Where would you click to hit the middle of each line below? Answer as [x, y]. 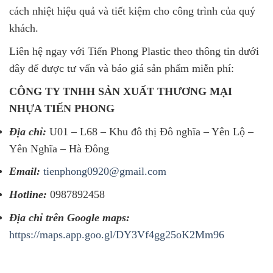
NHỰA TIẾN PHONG [62, 108]
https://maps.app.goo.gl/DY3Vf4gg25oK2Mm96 [117, 234]
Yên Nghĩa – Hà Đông [59, 148]
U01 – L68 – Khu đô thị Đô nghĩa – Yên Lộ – [150, 131]
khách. [24, 28]
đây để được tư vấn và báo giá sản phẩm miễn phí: [122, 68]
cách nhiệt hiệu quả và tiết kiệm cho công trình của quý [132, 11]
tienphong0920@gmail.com [105, 172]
